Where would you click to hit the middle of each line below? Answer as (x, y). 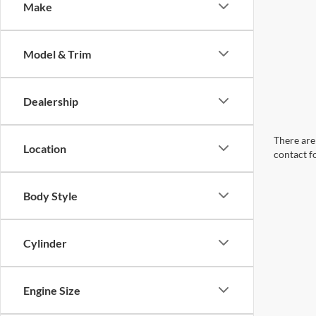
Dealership (51, 101)
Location (45, 148)
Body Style (50, 195)
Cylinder (45, 243)
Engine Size (52, 290)
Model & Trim (57, 54)
